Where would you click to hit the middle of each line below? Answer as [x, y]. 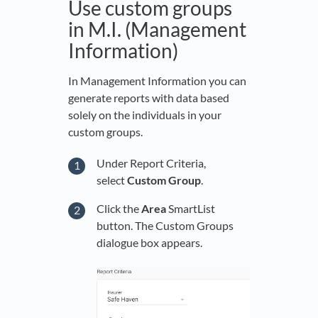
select [112, 180]
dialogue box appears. [149, 242]
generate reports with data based [149, 97]
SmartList [192, 208]
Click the [119, 208]
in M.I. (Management [157, 29]
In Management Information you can [157, 80]
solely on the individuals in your [145, 114]
